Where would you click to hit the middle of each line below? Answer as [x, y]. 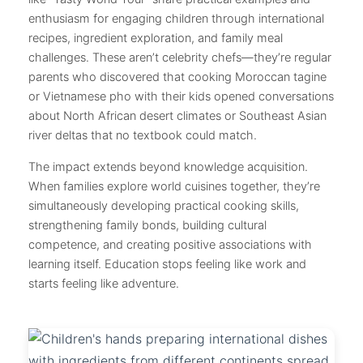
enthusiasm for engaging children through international [176, 19]
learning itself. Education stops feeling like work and [167, 264]
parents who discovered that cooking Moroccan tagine [177, 77]
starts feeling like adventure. [104, 283]
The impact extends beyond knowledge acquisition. [168, 167]
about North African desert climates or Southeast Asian [177, 116]
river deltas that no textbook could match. [143, 136]
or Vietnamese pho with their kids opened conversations [181, 97]
